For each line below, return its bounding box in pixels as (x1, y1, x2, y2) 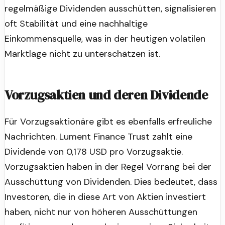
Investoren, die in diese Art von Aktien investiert (5, 190, 206, 203)
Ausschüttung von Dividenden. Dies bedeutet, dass (5, 175, 217, 188)
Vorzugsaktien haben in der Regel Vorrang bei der (5, 160, 211, 173)
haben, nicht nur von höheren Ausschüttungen (5, 205, 197, 218)
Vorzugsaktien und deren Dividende (5, 86, 208, 104)
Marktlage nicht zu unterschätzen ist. (5, 48, 160, 60)
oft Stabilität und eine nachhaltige (5, 18, 148, 30)
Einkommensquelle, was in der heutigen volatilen (5, 33, 205, 45)
